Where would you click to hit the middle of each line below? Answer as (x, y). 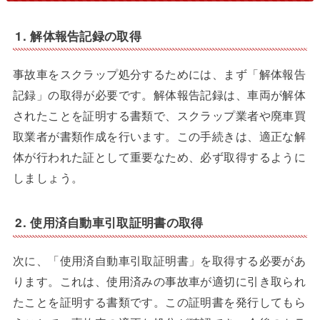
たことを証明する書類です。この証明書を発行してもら (159, 301)
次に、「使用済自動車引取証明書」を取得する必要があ (159, 260)
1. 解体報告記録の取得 (78, 35)
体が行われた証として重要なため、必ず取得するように (159, 156)
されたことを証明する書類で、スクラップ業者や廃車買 (159, 115)
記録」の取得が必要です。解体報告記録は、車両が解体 (159, 94)
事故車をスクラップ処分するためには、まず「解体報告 (159, 73)
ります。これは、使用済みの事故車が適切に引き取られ (159, 281)
